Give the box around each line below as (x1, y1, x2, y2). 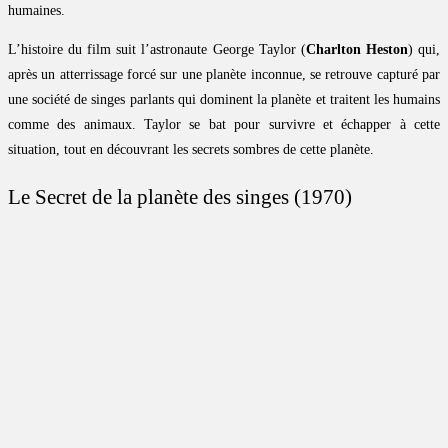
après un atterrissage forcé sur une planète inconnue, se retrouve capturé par (8, 66, 440, 82)
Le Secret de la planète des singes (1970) (8, 185, 352, 210)
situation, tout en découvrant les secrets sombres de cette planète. (8, 141, 374, 157)
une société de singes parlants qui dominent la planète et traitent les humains (8, 91, 440, 107)
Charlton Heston (305, 41, 408, 57)
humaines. (8, 2, 65, 18)
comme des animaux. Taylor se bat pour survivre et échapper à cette (8, 116, 440, 132)
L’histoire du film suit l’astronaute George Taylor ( (8, 41, 306, 57)
